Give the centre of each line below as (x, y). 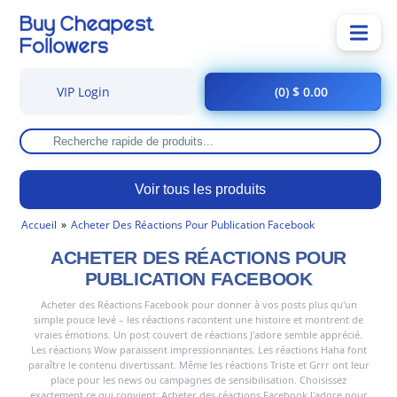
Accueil (39, 225)
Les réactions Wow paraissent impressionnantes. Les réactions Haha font (198, 350)
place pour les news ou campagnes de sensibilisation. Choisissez (198, 380)
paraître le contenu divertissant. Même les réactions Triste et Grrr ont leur (198, 365)
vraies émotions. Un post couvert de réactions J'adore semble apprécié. (198, 335)
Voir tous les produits (200, 189)
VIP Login (81, 92)
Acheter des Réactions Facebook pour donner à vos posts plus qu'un (198, 304)
